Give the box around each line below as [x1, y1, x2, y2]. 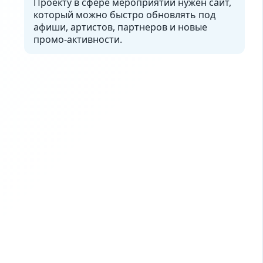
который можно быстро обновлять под [33, 8, 215, 21]
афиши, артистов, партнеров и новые [33, 21, 207, 33]
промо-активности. [33, 33, 122, 46]
